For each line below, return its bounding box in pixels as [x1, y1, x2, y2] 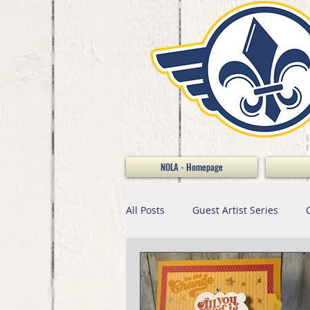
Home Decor [154, 259, 210, 273]
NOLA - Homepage [161, 159, 223, 174]
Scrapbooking [238, 259, 301, 273]
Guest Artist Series [192, 203, 278, 217]
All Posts [126, 203, 165, 217]
